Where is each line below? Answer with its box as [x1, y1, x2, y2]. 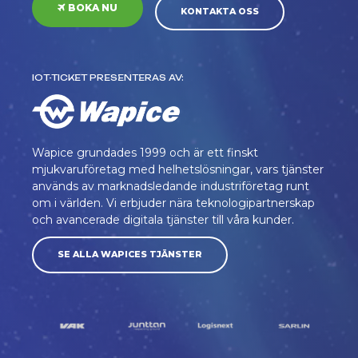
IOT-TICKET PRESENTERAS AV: [32, 73, 184, 84]
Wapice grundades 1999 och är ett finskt [32, 145, 258, 161]
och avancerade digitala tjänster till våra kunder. [32, 213, 294, 228]
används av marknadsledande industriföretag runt [32, 179, 309, 194]
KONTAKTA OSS [180, 6, 259, 18]
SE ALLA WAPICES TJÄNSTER [58, 249, 202, 261]
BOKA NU [67, 2, 117, 14]
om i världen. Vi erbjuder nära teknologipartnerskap [32, 196, 315, 211]
